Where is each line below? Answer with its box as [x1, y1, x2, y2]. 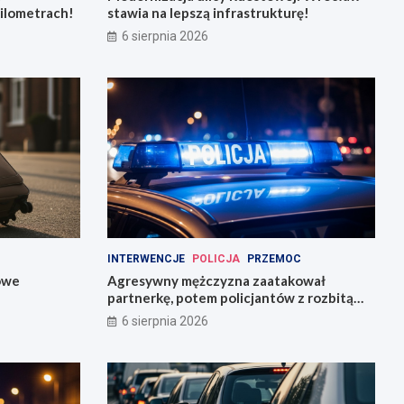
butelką [106, 307, 156, 324]
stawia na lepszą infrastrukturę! [106, 4, 309, 21]
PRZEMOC [246, 252, 301, 266]
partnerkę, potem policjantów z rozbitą [106, 289, 353, 307]
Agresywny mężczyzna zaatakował [106, 272, 326, 289]
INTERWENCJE [106, 252, 185, 266]
